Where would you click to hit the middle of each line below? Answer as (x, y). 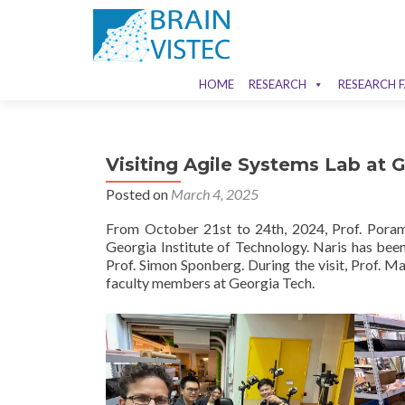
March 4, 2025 (215, 194)
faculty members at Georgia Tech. (210, 283)
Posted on (138, 194)
